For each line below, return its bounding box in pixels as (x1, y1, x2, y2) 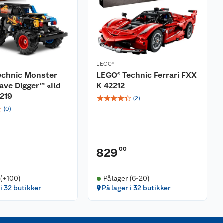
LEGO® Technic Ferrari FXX (96, 70, 197, 80)
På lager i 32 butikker (101, 184, 171, 192)
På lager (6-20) (103, 174, 150, 182)
